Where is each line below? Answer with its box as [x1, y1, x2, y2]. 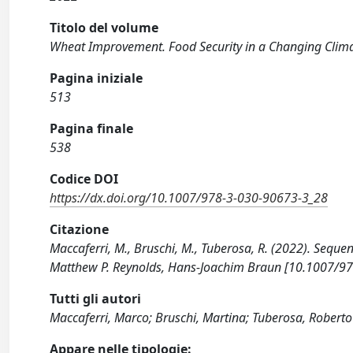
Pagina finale [50, 120, 134, 138]
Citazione [50, 221, 110, 239]
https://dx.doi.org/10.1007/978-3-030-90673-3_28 [50, 189, 329, 207]
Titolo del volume [50, 19, 159, 37]
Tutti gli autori [50, 290, 142, 308]
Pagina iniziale [50, 69, 143, 87]
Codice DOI [50, 170, 119, 188]
